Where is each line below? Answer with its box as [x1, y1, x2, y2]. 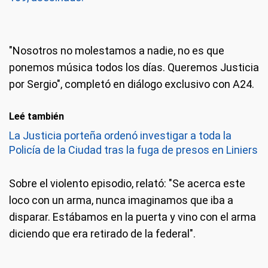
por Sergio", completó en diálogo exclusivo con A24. [9, 78, 254, 90]
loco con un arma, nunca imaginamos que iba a [9, 194, 233, 206]
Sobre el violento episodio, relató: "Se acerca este [9, 177, 245, 190]
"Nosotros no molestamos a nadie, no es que [9, 44, 224, 57]
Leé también [9, 111, 64, 122]
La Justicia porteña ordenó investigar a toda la [9, 129, 232, 142]
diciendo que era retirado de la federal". [9, 227, 196, 240]
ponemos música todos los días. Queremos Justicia [9, 61, 259, 74]
